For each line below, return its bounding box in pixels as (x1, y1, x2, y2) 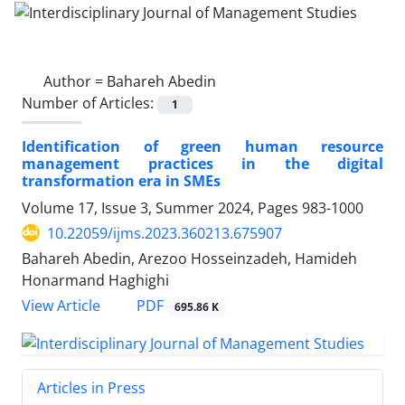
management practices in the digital (22, 153, 383, 174)
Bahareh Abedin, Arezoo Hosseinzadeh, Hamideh (22, 248, 357, 268)
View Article (22, 296, 100, 316)
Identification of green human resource (22, 136, 383, 156)
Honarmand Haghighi (22, 269, 169, 290)
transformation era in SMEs (22, 170, 221, 191)
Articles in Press (37, 377, 146, 398)
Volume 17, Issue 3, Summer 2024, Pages (22, 197, 302, 218)
